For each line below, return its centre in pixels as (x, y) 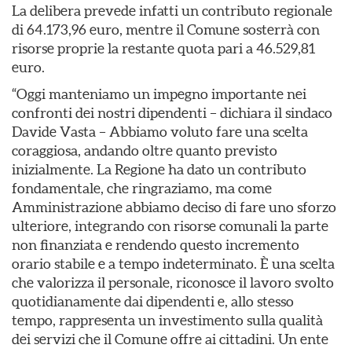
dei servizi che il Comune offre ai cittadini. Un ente (170, 339)
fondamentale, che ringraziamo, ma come (142, 188)
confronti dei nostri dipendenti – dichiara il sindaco (172, 113)
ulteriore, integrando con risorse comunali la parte (170, 226)
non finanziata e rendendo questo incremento (156, 245)
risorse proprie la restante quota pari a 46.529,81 (163, 48)
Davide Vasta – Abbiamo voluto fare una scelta (160, 132)
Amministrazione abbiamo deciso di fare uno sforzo (174, 207)
